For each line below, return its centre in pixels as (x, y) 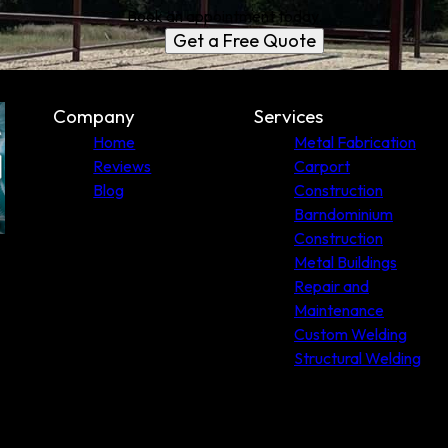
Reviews (122, 166)
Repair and (331, 286)
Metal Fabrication (354, 142)
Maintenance (338, 310)
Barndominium (343, 214)
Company (94, 116)
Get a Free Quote (244, 40)
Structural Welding (357, 358)
